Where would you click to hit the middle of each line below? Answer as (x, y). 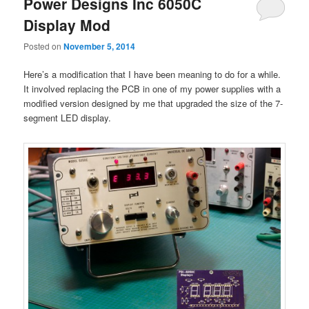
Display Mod (67, 24)
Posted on (44, 46)
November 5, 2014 (100, 47)
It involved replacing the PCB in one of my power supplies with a (152, 89)
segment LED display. (68, 118)
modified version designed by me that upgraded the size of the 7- (153, 103)
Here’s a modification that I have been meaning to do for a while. (152, 74)
